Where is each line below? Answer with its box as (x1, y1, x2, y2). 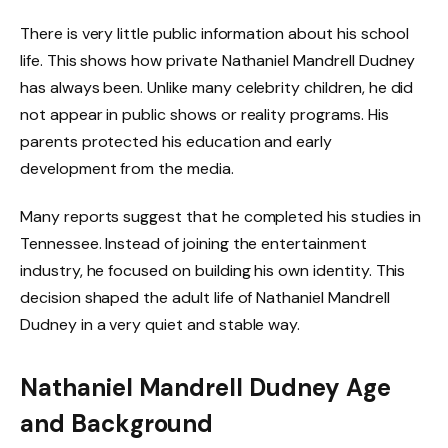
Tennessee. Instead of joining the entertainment (20, 232, 367, 254)
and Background (20, 408, 214, 440)
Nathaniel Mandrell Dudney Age (20, 372, 391, 404)
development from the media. (20, 157, 234, 179)
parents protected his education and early (20, 130, 333, 152)
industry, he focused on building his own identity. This (20, 259, 406, 281)
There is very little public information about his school (20, 22, 410, 44)
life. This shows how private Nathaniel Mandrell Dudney (20, 49, 416, 71)
